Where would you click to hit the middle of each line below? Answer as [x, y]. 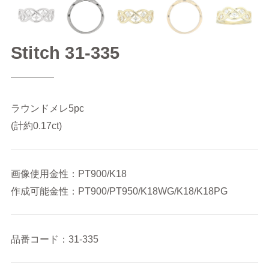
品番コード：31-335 [54, 239]
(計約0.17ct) [36, 125]
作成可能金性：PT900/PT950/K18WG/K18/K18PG [119, 191]
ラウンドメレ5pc [47, 108]
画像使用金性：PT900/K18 [68, 173]
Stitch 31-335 [65, 53]
